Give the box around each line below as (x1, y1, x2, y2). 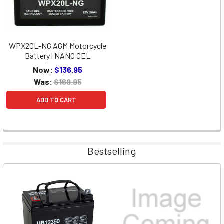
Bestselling (87, 144, 136, 157)
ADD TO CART (36, 95, 76, 104)
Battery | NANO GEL (25, 50, 90, 60)
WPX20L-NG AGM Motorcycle (9, 40, 106, 50)
